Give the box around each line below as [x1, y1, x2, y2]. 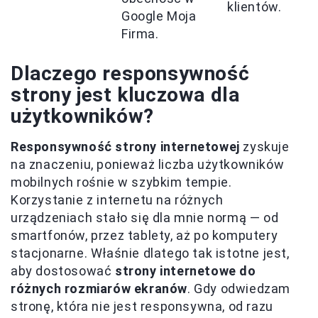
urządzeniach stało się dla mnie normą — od [11, 210, 279, 226]
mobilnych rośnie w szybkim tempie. [11, 175, 232, 190]
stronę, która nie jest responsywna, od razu [11, 299, 273, 314]
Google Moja [121, 9, 197, 24]
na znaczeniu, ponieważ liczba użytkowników [11, 157, 285, 172]
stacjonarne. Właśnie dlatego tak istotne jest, [11, 246, 290, 261]
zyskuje [239, 139, 290, 155]
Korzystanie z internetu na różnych [11, 192, 224, 208]
